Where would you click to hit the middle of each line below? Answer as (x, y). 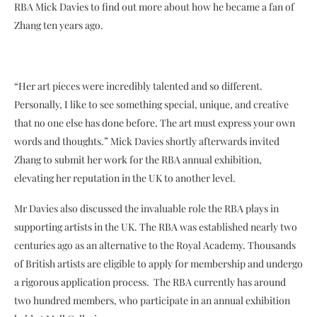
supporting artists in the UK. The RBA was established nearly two (156, 226)
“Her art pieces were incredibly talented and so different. (138, 86)
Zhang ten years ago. (59, 25)
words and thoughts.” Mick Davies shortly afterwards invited (147, 141)
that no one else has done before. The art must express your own (155, 122)
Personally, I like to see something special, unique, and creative (151, 104)
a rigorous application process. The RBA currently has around (150, 282)
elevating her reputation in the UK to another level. (125, 178)
